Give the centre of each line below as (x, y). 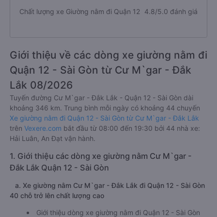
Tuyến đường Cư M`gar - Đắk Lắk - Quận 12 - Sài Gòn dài (101, 98)
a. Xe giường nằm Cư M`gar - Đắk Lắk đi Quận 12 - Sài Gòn (107, 185)
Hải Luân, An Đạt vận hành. (53, 138)
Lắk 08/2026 (41, 85)
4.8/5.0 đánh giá (171, 11)
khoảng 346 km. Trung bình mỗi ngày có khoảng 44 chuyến (105, 108)
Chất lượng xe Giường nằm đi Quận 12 (80, 11)
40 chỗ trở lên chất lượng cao (57, 195)
